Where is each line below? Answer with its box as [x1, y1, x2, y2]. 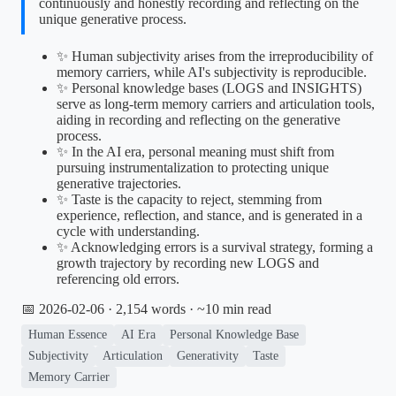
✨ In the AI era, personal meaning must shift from [57, 143, 334, 159]
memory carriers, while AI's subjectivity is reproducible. [57, 64, 367, 80]
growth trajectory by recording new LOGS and [57, 255, 319, 270]
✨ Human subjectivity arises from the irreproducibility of [57, 48, 373, 64]
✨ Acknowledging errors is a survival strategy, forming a [57, 239, 373, 255]
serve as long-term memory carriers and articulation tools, [57, 95, 375, 111]
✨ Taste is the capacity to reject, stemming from [57, 191, 322, 207]
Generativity [177, 348, 239, 362]
